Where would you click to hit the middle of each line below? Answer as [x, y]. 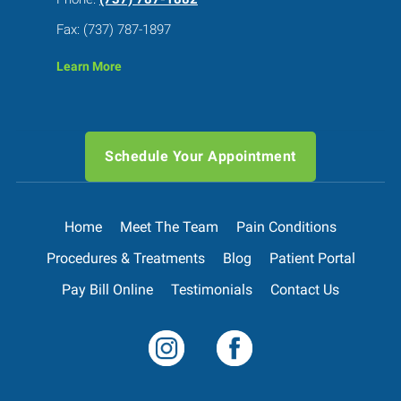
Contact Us [305, 289]
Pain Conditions [286, 226]
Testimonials [212, 289]
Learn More [89, 66]
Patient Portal [312, 258]
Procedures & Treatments [125, 258]
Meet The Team [169, 226]
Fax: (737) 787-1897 [113, 29]
